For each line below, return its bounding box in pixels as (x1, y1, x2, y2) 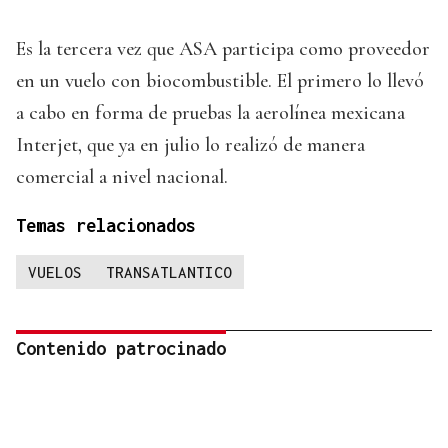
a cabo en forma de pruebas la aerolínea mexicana (16, 101, 405, 126)
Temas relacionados (16, 215, 196, 237)
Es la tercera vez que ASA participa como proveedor (16, 37, 430, 62)
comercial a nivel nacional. (16, 165, 228, 190)
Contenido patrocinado (16, 338, 226, 360)
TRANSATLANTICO (106, 263, 232, 282)
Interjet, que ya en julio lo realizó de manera (16, 133, 365, 158)
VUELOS (28, 263, 82, 282)
